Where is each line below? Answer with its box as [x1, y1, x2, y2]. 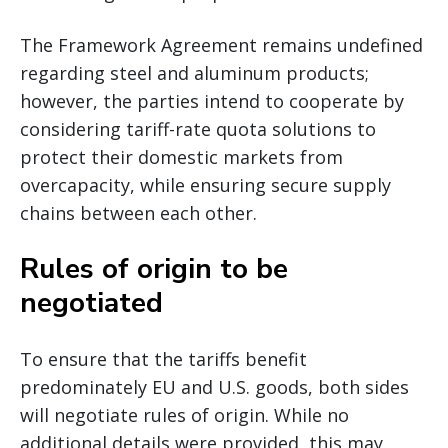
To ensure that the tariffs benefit [20, 346, 307, 371]
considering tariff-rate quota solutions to [20, 116, 376, 141]
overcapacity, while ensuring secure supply [20, 172, 391, 197]
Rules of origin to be [20, 249, 288, 288]
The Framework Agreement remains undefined [20, 32, 423, 57]
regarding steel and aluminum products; [20, 60, 369, 85]
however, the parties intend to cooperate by [20, 88, 404, 113]
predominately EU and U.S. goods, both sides [20, 374, 409, 399]
